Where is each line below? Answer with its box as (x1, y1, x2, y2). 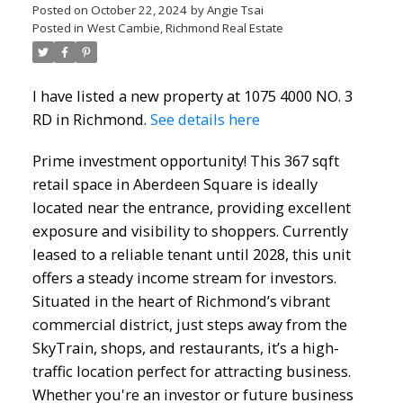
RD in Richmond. (31, 108, 150, 130)
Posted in (31, 19, 84, 36)
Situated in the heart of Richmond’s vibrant (31, 290, 330, 311)
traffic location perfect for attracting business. (31, 360, 351, 381)
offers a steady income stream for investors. (31, 266, 336, 288)
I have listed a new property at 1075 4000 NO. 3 (31, 85, 353, 106)
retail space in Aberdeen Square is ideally (31, 173, 318, 194)
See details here (149, 108, 260, 130)
